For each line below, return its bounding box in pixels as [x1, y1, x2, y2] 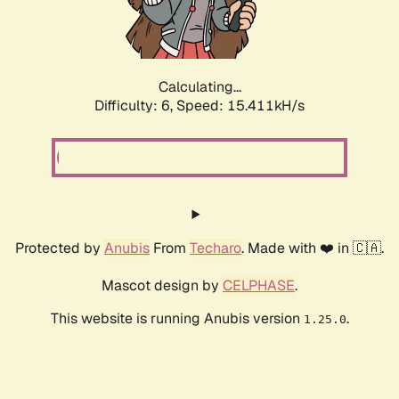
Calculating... [158, 77, 241, 97]
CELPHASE [223, 276, 295, 296]
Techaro [190, 239, 241, 258]
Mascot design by [102, 276, 223, 296]
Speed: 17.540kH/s [176, 96, 305, 116]
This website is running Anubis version [50, 309, 304, 329]
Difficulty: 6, [94, 96, 176, 116]
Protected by [15, 239, 104, 258]
